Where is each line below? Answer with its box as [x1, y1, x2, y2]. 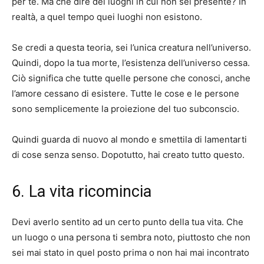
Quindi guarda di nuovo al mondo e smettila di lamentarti [12, 134, 247, 146]
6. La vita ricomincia [12, 182, 151, 202]
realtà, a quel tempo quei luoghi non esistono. [12, 11, 202, 23]
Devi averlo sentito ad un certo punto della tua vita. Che [12, 216, 243, 228]
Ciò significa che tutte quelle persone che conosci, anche [12, 72, 250, 84]
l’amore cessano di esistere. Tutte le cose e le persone [12, 88, 239, 100]
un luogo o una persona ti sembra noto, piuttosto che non [12, 232, 250, 243]
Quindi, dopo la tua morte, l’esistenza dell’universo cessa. [12, 57, 250, 69]
